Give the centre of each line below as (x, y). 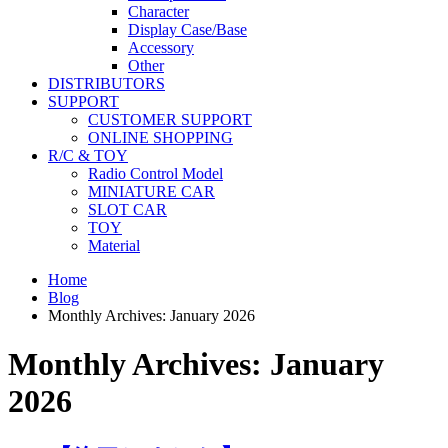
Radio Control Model (155, 173)
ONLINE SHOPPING (160, 137)
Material (114, 245)
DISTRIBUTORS (106, 83)
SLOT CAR (127, 209)
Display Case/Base (187, 29)
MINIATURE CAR (151, 191)
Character (158, 11)
